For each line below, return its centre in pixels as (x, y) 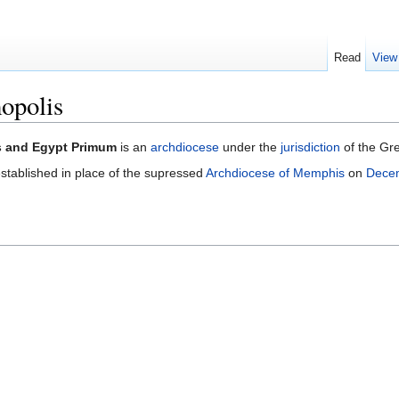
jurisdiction (310, 147)
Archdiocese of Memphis (275, 173)
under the (250, 147)
